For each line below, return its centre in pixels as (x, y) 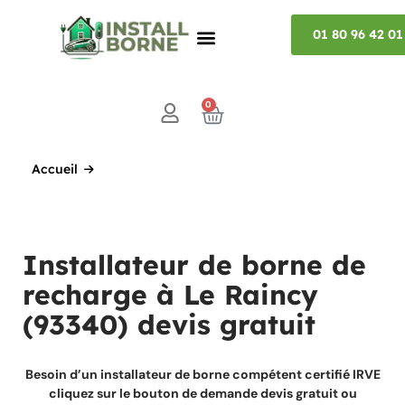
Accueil (55, 169)
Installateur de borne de (194, 265)
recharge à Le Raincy (170, 295)
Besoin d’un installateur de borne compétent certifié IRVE (202, 374)
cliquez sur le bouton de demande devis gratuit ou (202, 393)
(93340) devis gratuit (169, 325)
